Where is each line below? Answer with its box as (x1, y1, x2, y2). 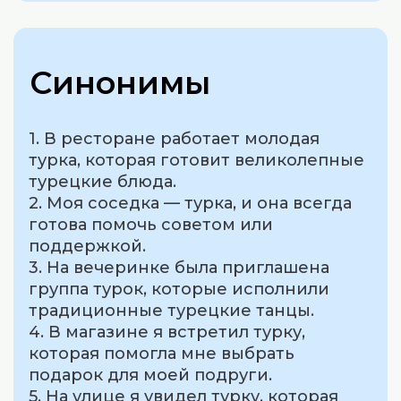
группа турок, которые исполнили (29, 278, 330, 299)
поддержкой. (29, 235, 147, 256)
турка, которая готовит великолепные (29, 149, 365, 170)
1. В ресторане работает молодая (29, 128, 320, 149)
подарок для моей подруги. (29, 364, 273, 385)
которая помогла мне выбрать (29, 343, 295, 363)
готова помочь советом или (29, 214, 274, 235)
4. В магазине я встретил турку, (29, 321, 306, 342)
